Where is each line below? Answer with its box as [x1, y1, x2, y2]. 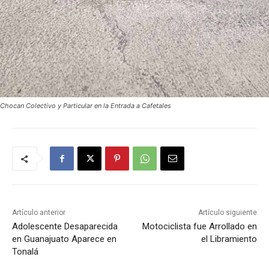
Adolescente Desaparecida [12, 221, 118, 232]
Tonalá [12, 246, 38, 258]
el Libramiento [201, 234, 257, 245]
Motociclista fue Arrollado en [142, 221, 257, 232]
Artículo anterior [12, 208, 65, 217]
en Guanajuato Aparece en [12, 234, 116, 245]
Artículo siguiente [198, 208, 257, 217]
